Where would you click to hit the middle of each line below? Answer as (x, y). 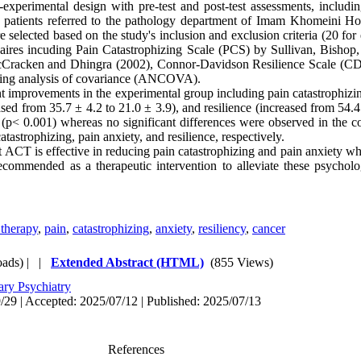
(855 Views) (242, 262)
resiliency (222, 228)
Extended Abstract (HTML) (127, 262)
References (136, 349)
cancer (269, 228)
